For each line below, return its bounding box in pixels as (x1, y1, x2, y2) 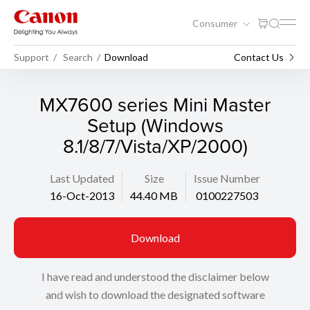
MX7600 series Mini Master (39, 91, 271, 118)
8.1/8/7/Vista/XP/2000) (62, 132, 248, 159)
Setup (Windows (86, 111, 224, 138)
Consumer (192, 17, 239, 29)
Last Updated (50, 172, 114, 185)
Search (63, 51, 93, 63)
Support (14, 51, 49, 63)
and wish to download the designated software (45, 288, 265, 301)
